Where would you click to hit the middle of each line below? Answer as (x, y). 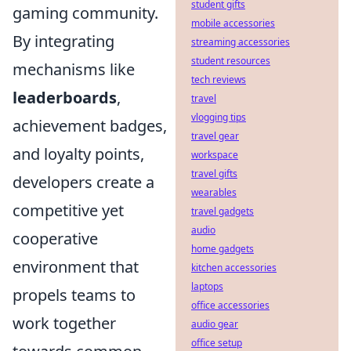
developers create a (83, 182)
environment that (76, 266)
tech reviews (219, 80)
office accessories (230, 305)
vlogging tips (219, 117)
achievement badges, (90, 125)
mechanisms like (74, 69)
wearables (214, 192)
